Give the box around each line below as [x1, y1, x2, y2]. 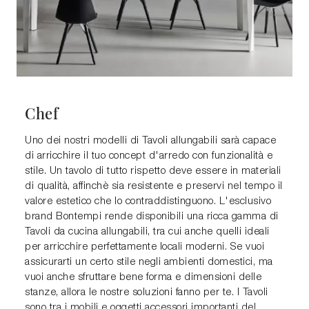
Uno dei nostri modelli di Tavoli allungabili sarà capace [25, 135, 276, 146]
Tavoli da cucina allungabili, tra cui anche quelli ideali [25, 226, 270, 237]
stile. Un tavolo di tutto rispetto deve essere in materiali [25, 166, 281, 176]
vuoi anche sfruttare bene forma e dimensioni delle [25, 272, 261, 282]
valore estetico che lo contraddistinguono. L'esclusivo [25, 196, 271, 206]
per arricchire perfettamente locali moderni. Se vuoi [25, 241, 264, 252]
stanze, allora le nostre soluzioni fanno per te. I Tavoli [25, 287, 268, 297]
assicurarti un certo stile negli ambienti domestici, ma [25, 257, 273, 267]
